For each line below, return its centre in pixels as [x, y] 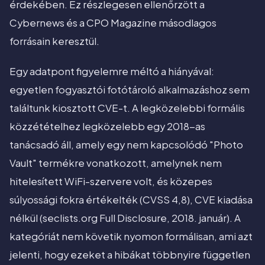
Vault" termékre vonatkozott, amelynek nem [116, 163]
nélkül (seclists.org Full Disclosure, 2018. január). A [125, 218]
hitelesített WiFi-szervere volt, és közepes [111, 182]
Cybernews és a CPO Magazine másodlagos [113, 23]
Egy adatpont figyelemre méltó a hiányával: [112, 72]
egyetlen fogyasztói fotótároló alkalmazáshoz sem [130, 90]
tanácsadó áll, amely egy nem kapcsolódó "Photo [126, 145]
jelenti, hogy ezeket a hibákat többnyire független [130, 255]
